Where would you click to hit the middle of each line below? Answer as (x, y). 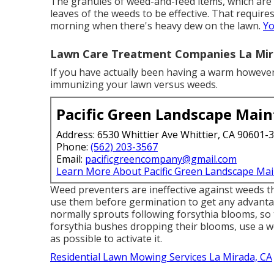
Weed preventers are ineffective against (143, 190)
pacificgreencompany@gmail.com (161, 159)
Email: (71, 159)
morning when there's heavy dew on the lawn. (157, 26)
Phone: (73, 147)
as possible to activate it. (106, 239)
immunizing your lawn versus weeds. (134, 85)
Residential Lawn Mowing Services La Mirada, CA (161, 257)
